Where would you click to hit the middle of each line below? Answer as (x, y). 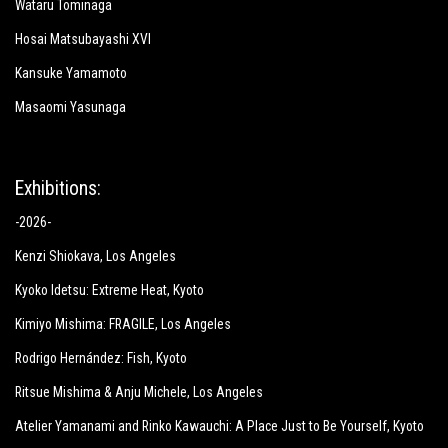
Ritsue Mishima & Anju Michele (101, 392)
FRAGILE (132, 324)
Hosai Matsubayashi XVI (83, 39)
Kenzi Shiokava (57, 256)
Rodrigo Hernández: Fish (82, 358)
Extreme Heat (129, 290)
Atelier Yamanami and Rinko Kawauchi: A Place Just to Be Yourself (201, 426)
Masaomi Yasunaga (70, 107)
